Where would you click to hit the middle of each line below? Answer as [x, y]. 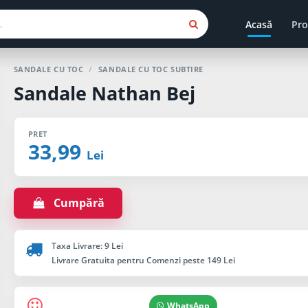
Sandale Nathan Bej [104, 93]
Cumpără [75, 203]
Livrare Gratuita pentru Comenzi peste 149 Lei [143, 260]
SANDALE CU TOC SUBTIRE [151, 69]
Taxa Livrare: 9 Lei [87, 246]
